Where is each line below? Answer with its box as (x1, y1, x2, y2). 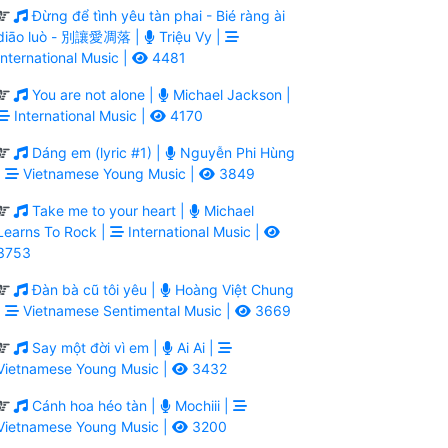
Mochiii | (171, 396, 233, 414)
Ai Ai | (173, 338, 218, 356)
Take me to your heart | (28, 201, 189, 219)
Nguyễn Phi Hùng (176, 143, 295, 161)
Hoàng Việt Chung (171, 280, 294, 298)
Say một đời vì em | (28, 338, 162, 356)
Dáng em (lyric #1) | (28, 143, 165, 161)
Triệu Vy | (155, 27, 225, 45)
